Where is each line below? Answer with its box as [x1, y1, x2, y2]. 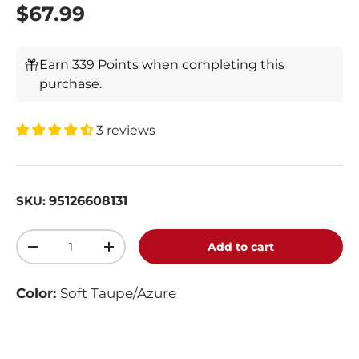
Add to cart [208, 240, 275, 255]
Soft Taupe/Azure [60, 285, 176, 302]
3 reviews [96, 123, 155, 139]
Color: [16, 285, 60, 302]
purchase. [39, 76, 103, 92]
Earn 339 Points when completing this [39, 57, 285, 73]
